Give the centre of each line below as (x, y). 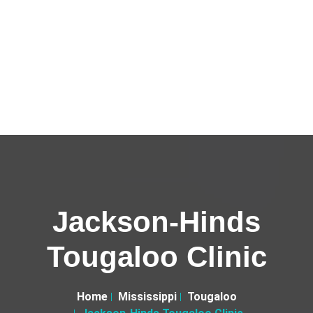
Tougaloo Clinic (156, 257)
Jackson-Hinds (156, 222)
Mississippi (147, 297)
